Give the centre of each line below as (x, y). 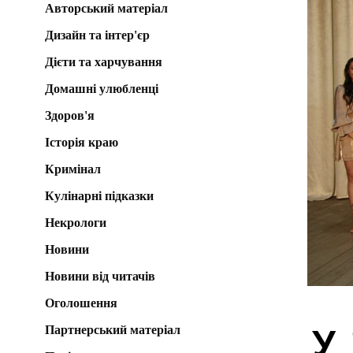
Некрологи (76, 222)
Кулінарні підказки (99, 195)
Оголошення (81, 303)
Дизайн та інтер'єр (97, 35)
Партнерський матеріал (113, 329)
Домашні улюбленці (102, 88)
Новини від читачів (100, 276)
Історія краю (82, 142)
